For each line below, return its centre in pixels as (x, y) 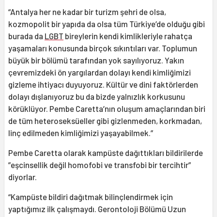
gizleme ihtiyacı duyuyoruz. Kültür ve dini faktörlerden (103, 85)
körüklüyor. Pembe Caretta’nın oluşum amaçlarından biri (107, 109)
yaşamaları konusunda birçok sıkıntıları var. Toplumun (103, 48)
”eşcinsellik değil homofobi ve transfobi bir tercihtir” (100, 165)
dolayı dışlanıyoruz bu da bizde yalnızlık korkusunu (97, 97)
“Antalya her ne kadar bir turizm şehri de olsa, (87, 12)
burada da (26, 36)
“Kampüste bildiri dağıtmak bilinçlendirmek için (91, 197)
